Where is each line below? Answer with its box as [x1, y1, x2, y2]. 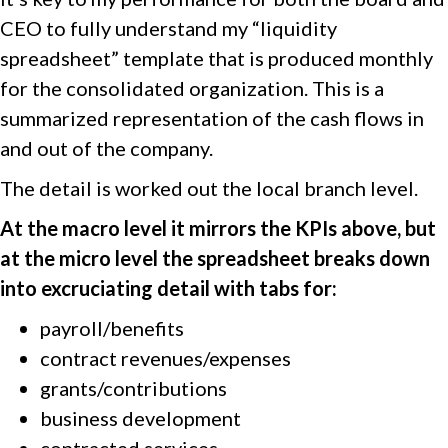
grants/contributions [40, 376, 227, 400]
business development [40, 406, 241, 430]
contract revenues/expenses [40, 346, 291, 370]
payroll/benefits [40, 316, 184, 340]
